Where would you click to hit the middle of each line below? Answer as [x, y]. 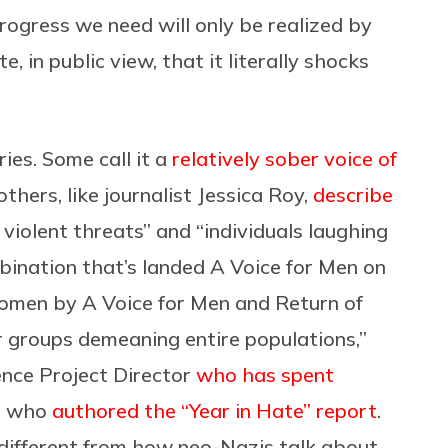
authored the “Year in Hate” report [214, 410]
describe [353, 194]
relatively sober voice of [284, 158]
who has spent [265, 374]
